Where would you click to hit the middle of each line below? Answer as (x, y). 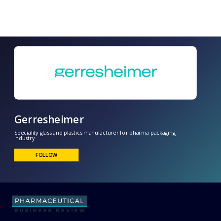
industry (26, 215)
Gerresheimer (52, 195)
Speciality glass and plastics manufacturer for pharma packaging (100, 209)
